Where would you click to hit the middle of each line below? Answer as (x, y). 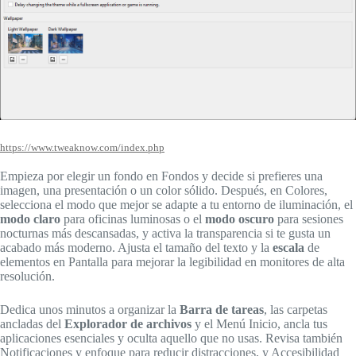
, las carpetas (296, 310)
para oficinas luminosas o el (133, 219)
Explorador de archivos (128, 324)
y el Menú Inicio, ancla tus (259, 324)
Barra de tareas (222, 310)
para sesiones (309, 219)
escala (288, 248)
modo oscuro (240, 219)
